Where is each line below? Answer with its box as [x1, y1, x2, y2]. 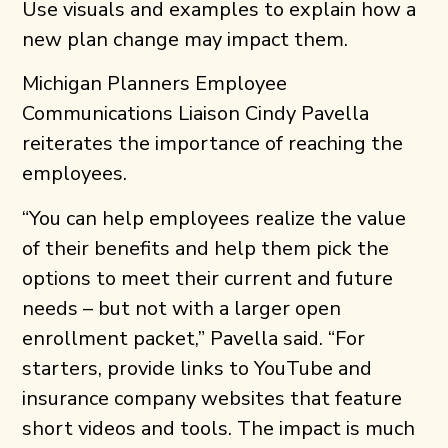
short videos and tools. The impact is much [22, 414, 416, 442]
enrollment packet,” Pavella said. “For [22, 324, 366, 352]
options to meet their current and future [22, 264, 394, 292]
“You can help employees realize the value [22, 204, 407, 232]
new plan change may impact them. [22, 25, 349, 53]
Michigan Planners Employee [22, 70, 288, 98]
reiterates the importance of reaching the [22, 130, 404, 158]
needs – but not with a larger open [22, 294, 342, 322]
